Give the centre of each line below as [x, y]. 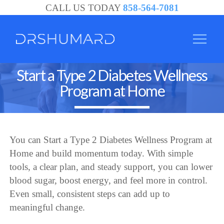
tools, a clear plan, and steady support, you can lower [111, 166]
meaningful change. [47, 207]
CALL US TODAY [84, 7]
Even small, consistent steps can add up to [90, 193]
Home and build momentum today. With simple [101, 153]
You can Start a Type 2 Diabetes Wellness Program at [111, 139]
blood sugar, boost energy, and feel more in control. [109, 180]
